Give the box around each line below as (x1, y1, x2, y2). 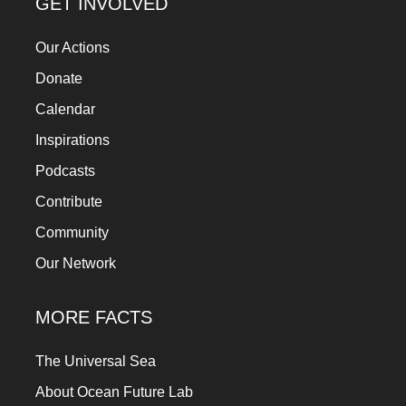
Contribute (35, 194, 102, 209)
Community (35, 225, 109, 240)
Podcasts (35, 163, 95, 179)
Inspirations (35, 132, 110, 148)
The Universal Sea (35, 353, 156, 369)
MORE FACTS (35, 307, 152, 327)
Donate (35, 71, 82, 86)
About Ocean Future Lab (35, 384, 193, 400)
